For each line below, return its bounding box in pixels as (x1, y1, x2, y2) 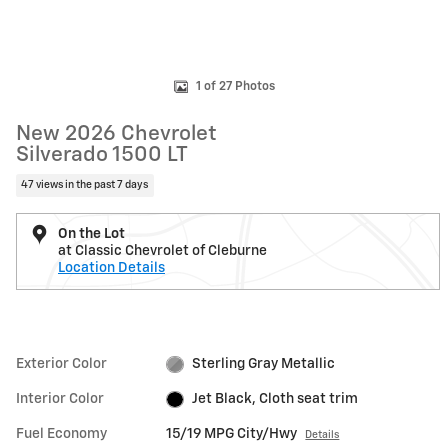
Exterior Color (16, 357, 107, 372)
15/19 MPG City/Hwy (166, 427, 298, 442)
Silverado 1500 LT (16, 144, 188, 166)
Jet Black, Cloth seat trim (191, 392, 358, 407)
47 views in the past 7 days (21, 179, 149, 190)
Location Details (58, 261, 165, 276)
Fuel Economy (16, 427, 107, 442)
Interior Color (16, 392, 104, 407)
